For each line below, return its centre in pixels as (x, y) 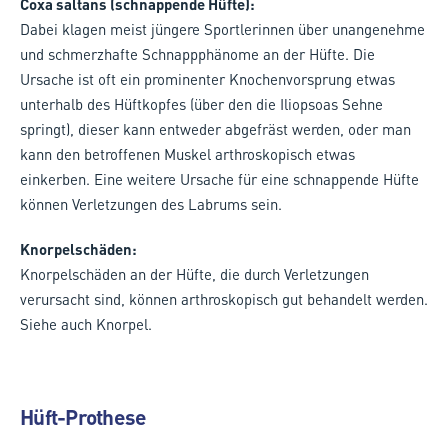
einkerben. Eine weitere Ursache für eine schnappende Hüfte (219, 178)
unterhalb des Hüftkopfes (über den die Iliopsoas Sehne (201, 103)
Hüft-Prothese (83, 417)
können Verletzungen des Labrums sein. (151, 203)
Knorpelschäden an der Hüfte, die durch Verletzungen (194, 273)
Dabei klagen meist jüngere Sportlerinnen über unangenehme (222, 28)
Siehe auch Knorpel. (86, 323)
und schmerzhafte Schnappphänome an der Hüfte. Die (197, 53)
